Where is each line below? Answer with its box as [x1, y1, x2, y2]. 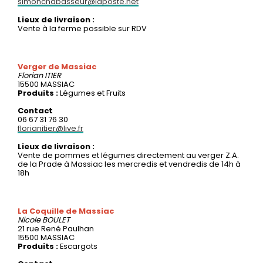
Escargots [60, 240, 97, 252]
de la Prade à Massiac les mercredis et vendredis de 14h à [18, 158, 241, 170]
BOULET [42, 214, 70, 225]
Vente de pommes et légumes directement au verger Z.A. [18, 149, 239, 161]
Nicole [18, 214, 42, 225]
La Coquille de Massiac [18, 205, 114, 217]
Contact [18, 104, 53, 116]
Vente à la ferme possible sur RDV [18, 22, 147, 34]
